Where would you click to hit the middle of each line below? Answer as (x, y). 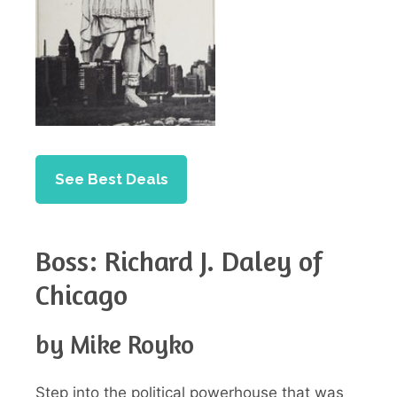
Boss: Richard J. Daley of (179, 261)
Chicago (82, 294)
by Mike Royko (115, 344)
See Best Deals (111, 179)
